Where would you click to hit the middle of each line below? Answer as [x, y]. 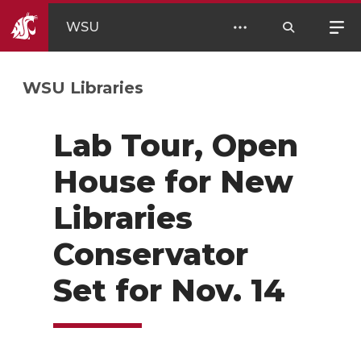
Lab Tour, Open [176, 145]
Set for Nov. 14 [169, 290]
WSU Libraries [83, 88]
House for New [173, 182]
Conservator [151, 254]
